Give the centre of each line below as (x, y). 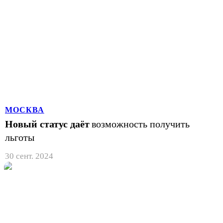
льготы (20, 137)
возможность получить (141, 124)
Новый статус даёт (47, 124)
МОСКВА (25, 110)
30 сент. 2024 (29, 156)
